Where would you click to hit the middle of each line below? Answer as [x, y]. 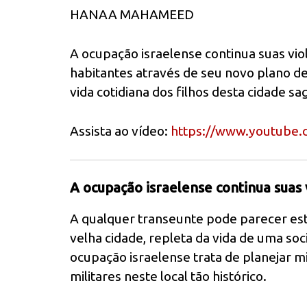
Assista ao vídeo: [120, 131]
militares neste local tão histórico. [168, 277]
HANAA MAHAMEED [132, 15]
